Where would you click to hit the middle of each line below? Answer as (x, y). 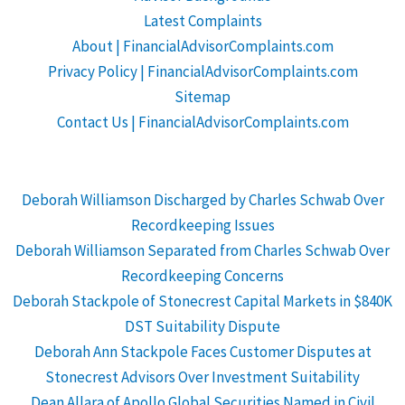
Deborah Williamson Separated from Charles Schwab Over (202, 250)
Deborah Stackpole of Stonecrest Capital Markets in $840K (202, 301)
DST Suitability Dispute (202, 326)
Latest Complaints (202, 21)
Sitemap (202, 97)
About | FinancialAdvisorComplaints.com (202, 47)
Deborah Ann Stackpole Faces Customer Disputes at (202, 351)
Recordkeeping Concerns (202, 275)
